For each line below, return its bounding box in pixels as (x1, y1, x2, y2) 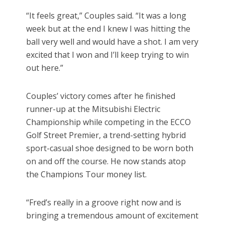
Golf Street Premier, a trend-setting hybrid (26, 130, 186, 141)
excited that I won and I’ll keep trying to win (26, 49, 189, 61)
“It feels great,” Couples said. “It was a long (26, 10, 187, 22)
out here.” (26, 62, 64, 74)
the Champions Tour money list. (26, 169, 147, 180)
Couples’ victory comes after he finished (26, 90, 176, 102)
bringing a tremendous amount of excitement (26, 210, 199, 221)
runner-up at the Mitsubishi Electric (26, 103, 161, 115)
